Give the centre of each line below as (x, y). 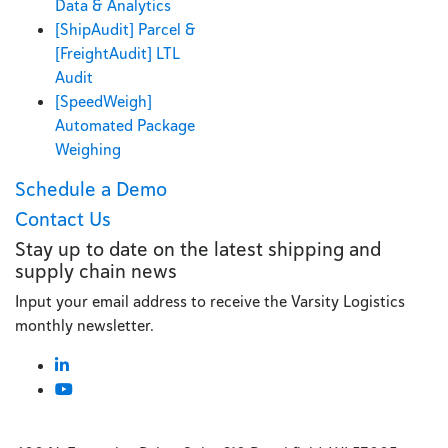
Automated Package (125, 125)
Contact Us (63, 218)
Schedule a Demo (91, 188)
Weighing (88, 149)
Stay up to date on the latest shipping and (198, 248)
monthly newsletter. (84, 325)
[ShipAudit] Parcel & (125, 29)
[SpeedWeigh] (103, 101)
